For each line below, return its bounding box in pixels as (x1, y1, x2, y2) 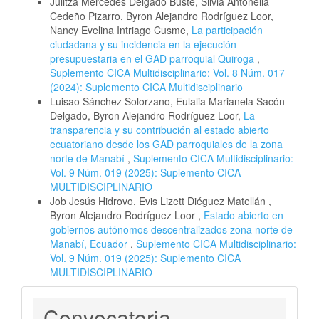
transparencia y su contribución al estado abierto (50, 122, 269, 137)
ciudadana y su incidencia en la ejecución (50, 37, 236, 52)
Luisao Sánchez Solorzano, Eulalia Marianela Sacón (50, 94, 285, 109)
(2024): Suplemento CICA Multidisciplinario (50, 80, 243, 95)
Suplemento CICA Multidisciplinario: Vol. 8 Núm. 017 (50, 66, 285, 80)
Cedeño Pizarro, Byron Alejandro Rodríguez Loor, (50, 9, 273, 23)
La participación (192, 23, 263, 38)
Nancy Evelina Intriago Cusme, (50, 23, 192, 38)
